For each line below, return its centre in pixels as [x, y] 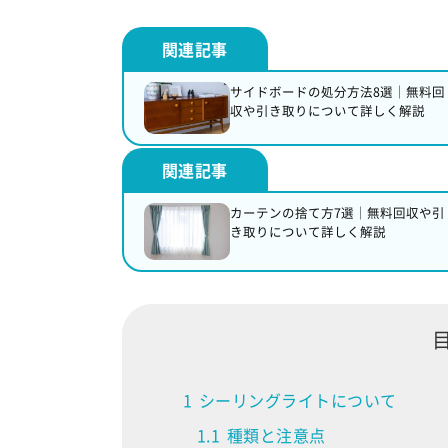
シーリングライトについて [297, 399]
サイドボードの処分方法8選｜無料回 [337, 92]
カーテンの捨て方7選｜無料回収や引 [337, 212]
